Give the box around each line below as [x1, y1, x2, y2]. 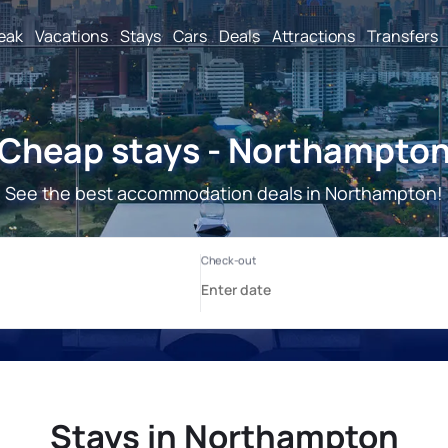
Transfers [367, 24, 438, 47]
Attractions [272, 24, 355, 47]
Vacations [35, 24, 108, 47]
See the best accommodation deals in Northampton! [5, 181, 443, 205]
